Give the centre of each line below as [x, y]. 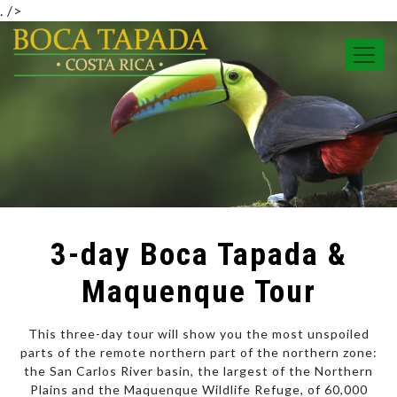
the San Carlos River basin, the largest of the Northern [198, 371]
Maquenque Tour [198, 292]
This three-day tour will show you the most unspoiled [198, 334]
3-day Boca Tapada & [198, 254]
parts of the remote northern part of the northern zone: [198, 352]
